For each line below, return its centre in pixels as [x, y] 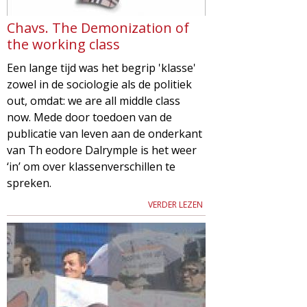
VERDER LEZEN [175, 204]
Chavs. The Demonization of [98, 27]
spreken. [29, 183]
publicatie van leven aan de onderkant [105, 133]
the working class [63, 44]
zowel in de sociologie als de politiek [99, 84]
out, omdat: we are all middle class [94, 100]
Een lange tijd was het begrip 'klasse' [101, 67]
